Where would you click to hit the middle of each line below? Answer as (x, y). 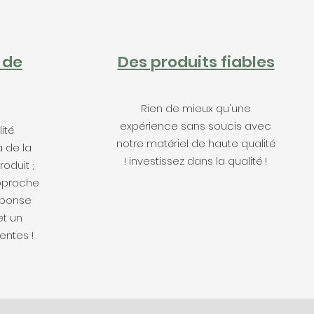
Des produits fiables (196, 62)
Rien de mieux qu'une (196, 108)
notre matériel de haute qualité (196, 143)
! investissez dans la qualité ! (196, 161)
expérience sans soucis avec (196, 126)
